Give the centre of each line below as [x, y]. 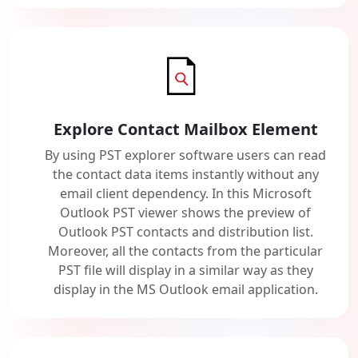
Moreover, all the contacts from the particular [185, 251]
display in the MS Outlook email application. [185, 290]
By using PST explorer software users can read [185, 155]
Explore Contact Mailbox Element [185, 129]
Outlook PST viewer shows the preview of [185, 213]
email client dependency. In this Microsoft [185, 194]
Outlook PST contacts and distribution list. [185, 232]
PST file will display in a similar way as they [185, 270]
